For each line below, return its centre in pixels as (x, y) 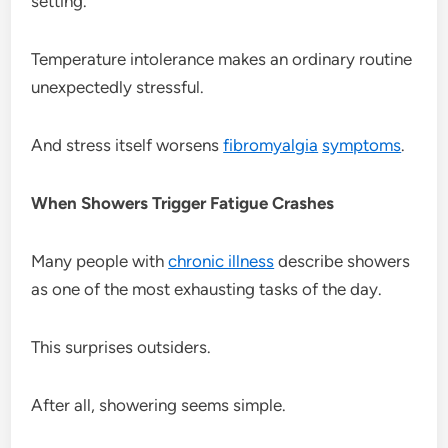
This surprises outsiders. (121, 346)
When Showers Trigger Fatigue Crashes (183, 202)
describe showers (342, 260)
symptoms (362, 144)
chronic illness (221, 260)
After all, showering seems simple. (159, 404)
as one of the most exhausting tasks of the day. (207, 288)
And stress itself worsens (127, 144)
